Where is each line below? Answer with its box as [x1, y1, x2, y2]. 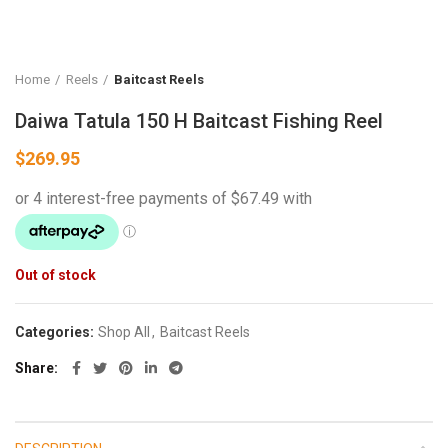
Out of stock [15, 267, 96, 283]
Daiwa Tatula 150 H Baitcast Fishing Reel [15, 109, 383, 133]
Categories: [15, 324, 97, 340]
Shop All [98, 324, 150, 340]
